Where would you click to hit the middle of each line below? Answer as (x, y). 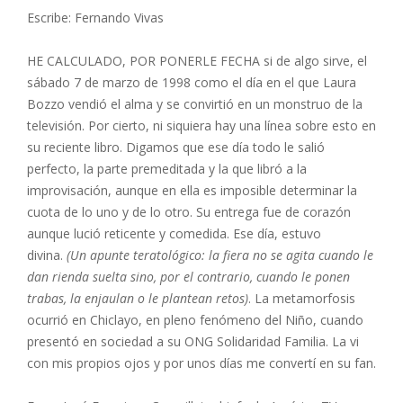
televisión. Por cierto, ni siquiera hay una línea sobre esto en (201, 125)
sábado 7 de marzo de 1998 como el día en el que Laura (192, 82)
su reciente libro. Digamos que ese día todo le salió (176, 147)
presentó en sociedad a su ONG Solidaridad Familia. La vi (193, 341)
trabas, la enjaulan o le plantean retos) (138, 298)
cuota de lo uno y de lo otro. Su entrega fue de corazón (189, 212)
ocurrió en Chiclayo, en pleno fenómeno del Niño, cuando (195, 320)
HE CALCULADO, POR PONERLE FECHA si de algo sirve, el (197, 61)
